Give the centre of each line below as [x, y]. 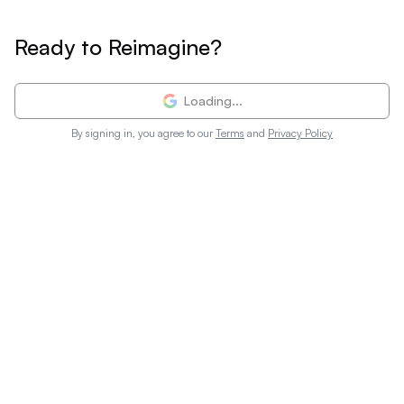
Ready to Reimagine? [118, 46]
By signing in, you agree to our [142, 133]
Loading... [213, 100]
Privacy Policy [300, 133]
